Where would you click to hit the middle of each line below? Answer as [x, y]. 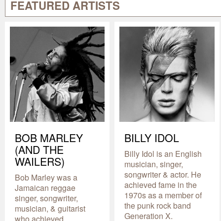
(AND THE [39, 149]
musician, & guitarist [50, 208]
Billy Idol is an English [163, 153]
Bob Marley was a [46, 177]
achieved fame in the [161, 184]
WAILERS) [40, 161]
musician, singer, [154, 164]
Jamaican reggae [45, 187]
